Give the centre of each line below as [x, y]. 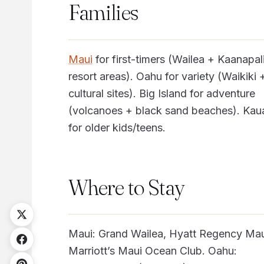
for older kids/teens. [117, 127]
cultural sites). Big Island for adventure [161, 93]
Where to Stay [126, 187]
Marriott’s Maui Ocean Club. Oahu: [152, 251]
